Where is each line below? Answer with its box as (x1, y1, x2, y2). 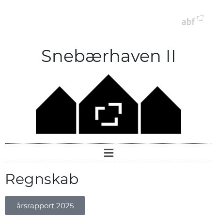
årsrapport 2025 (16, 201, 74, 211)
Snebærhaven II (41, 46, 176, 66)
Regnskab (5, 170, 78, 188)
